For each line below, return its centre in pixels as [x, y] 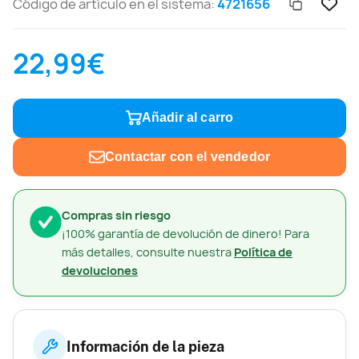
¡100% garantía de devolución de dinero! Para [186, 234]
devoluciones [100, 271]
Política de [263, 252]
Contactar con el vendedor [188, 156]
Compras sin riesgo [116, 216]
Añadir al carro [188, 118]
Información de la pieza [145, 346]
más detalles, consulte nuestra [148, 252]
